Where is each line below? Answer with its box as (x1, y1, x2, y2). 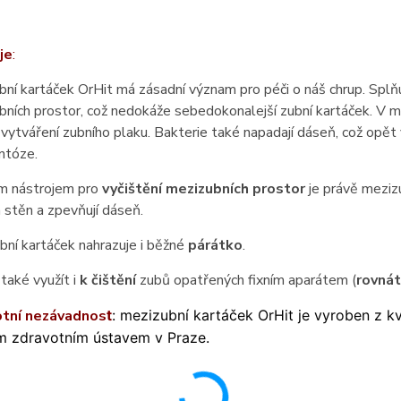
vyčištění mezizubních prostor (101, 179, 305, 199)
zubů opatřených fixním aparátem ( (135, 270, 356, 290)
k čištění (79, 270, 136, 290)
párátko (187, 235, 243, 255)
